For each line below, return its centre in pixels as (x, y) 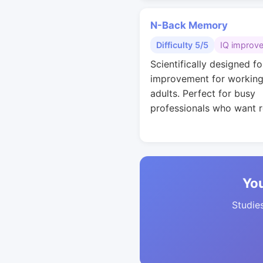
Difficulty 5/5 (182, 45)
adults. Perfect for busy (203, 93)
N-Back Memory (189, 25)
